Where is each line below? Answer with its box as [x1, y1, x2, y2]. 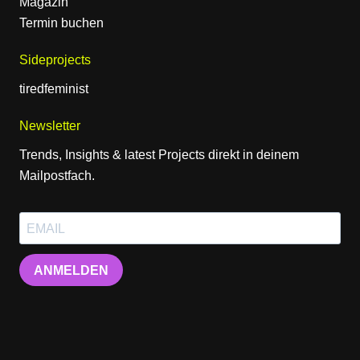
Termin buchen [19, 16, 104, 31]
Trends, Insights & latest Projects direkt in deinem [19, 148, 299, 162]
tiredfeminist [19, 82, 88, 96]
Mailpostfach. [19, 169, 95, 183]
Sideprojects [19, 53, 91, 67]
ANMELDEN [34, 263, 108, 277]
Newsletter [19, 119, 80, 133]
